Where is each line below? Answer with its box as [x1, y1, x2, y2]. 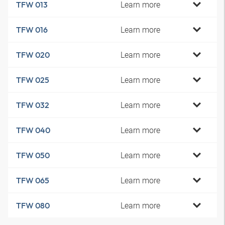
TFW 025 [16, 75, 49, 85]
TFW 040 [16, 125, 50, 135]
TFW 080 [16, 200, 50, 210]
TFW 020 [16, 50, 50, 60]
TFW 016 [16, 25, 48, 35]
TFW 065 [16, 175, 49, 185]
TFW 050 [16, 150, 50, 160]
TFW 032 [16, 100, 49, 110]
